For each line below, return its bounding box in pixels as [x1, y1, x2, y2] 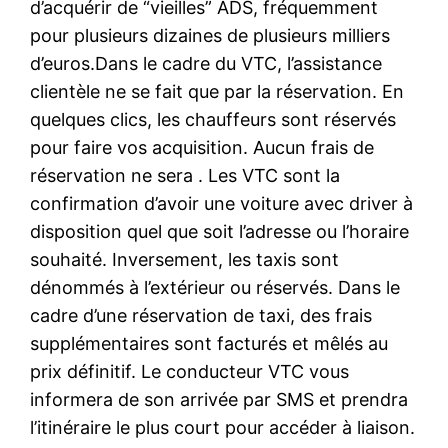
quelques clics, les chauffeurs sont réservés [30, 108, 397, 130]
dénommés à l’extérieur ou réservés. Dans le [30, 276, 401, 298]
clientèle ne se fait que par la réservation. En [30, 80, 405, 102]
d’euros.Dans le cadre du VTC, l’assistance [30, 52, 383, 74]
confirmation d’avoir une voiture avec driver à [30, 192, 414, 214]
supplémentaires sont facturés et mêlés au [30, 332, 389, 354]
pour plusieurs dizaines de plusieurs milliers [30, 24, 391, 46]
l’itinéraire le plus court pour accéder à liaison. [30, 416, 416, 438]
